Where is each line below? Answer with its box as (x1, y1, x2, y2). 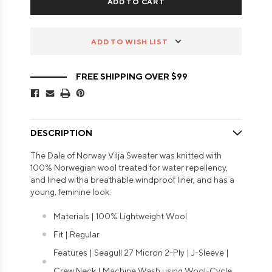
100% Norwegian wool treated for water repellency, (30, 163, 228, 173)
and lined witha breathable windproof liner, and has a (30, 175, 234, 185)
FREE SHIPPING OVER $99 (76, 72, 188, 82)
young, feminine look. (30, 187, 111, 197)
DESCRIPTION (30, 128, 92, 138)
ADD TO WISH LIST (91, 36, 168, 46)
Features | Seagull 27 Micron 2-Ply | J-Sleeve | (53, 248, 229, 258)
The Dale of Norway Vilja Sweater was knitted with (30, 151, 222, 161)
